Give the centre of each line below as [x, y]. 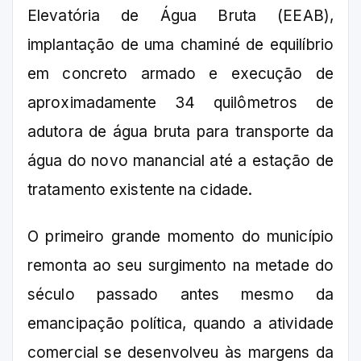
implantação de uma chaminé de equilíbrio [180, 45]
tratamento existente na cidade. [140, 190]
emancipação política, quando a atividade [180, 324]
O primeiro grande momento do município [180, 237]
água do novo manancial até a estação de [180, 161]
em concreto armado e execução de [180, 74]
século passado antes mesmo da [180, 295]
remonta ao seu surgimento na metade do [180, 266]
